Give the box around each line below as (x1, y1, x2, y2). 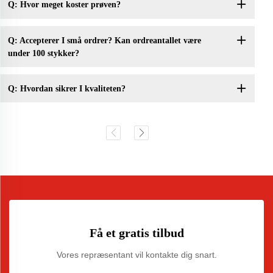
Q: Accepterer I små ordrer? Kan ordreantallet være (7, 35, 201, 45)
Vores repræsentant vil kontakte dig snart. (56, 250, 217, 260)
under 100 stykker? (7, 48, 79, 58)
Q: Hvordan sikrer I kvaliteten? (7, 83, 126, 93)
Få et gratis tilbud (89, 226, 184, 240)
